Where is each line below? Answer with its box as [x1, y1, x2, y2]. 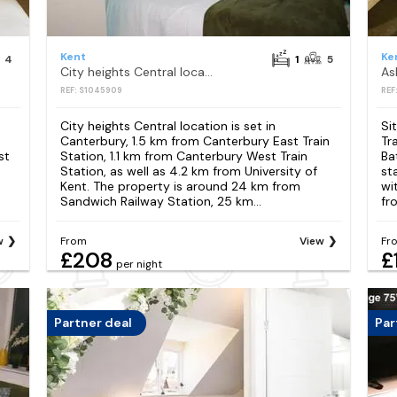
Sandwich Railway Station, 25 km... [59, 192, 261, 209]
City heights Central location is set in [59, 117, 276, 134]
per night [115, 256, 162, 271]
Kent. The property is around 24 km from [59, 177, 300, 194]
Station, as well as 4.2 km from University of [59, 162, 317, 179]
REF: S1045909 [59, 84, 122, 96]
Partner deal [53, 315, 132, 331]
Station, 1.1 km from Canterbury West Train [59, 147, 307, 164]
